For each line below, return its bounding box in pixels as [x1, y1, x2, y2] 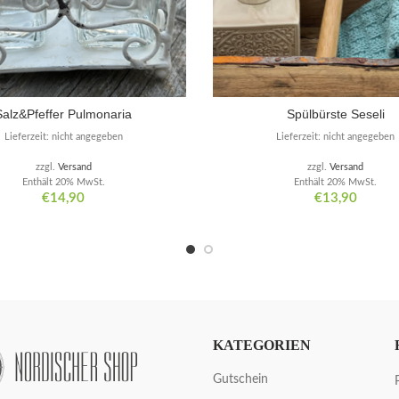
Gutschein [213, 373, 268, 387]
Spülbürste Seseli [286, 107, 385, 122]
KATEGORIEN [213, 338, 311, 354]
